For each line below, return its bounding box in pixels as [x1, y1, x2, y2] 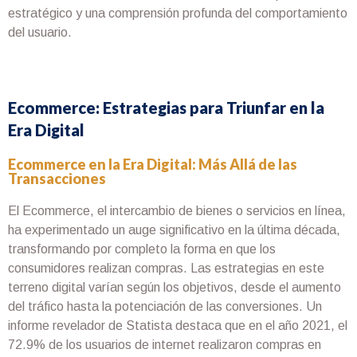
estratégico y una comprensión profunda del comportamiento [8, 6, 347, 20]
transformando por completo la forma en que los [8, 242, 276, 257]
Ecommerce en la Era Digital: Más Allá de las [8, 155, 297, 174]
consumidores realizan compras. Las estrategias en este [8, 261, 324, 276]
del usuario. [8, 25, 72, 39]
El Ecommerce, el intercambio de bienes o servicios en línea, [8, 204, 346, 218]
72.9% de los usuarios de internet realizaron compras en [8, 338, 321, 352]
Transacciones [8, 170, 106, 188]
